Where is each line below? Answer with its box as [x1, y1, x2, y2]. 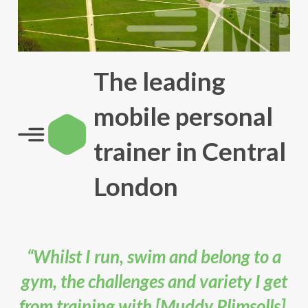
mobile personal [93, 101, 273, 132]
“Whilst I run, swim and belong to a [27, 245, 281, 268]
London [93, 171, 178, 202]
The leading [93, 66, 225, 97]
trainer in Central [93, 136, 286, 167]
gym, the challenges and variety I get [21, 270, 287, 293]
